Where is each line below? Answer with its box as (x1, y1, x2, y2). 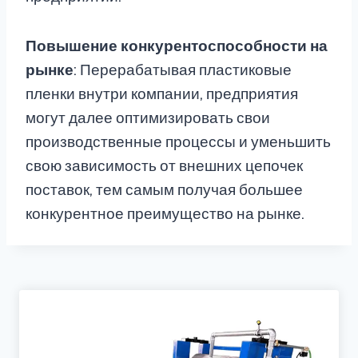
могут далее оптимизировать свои (26, 109, 270, 128)
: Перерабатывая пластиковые (74, 61, 292, 80)
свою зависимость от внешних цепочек (26, 157, 303, 176)
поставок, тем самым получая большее (26, 181, 303, 200)
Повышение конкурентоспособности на (26, 37, 328, 56)
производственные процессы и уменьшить (26, 133, 331, 152)
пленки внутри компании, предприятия (26, 85, 298, 104)
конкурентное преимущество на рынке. (26, 205, 304, 224)
